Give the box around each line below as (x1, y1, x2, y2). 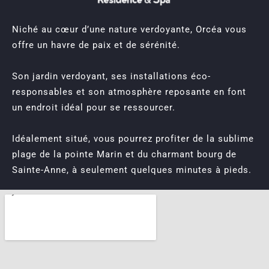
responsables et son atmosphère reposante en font (12, 86, 246, 97)
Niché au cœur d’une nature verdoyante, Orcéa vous (12, 24, 247, 35)
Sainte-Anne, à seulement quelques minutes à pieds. (12, 165, 252, 175)
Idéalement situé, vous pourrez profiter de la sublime (12, 133, 254, 144)
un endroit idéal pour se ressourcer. (12, 102, 175, 113)
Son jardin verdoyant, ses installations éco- (12, 71, 211, 82)
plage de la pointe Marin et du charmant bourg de (12, 149, 237, 160)
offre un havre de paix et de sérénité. (12, 40, 180, 50)
